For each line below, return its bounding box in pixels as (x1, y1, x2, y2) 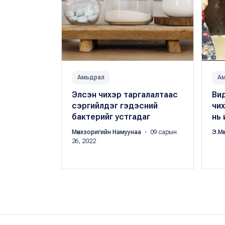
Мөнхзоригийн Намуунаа (72, 129, 143, 136)
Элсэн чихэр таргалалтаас (72, 90, 178, 100)
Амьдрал (77, 74, 104, 81)
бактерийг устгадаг (72, 112, 150, 122)
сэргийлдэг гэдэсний (72, 101, 158, 111)
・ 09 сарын (143, 129, 177, 136)
